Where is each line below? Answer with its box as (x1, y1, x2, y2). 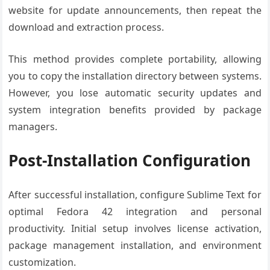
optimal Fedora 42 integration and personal (8, 205, 262, 218)
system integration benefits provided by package (8, 103, 262, 116)
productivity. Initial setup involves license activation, (8, 222, 262, 235)
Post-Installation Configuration (8, 149, 251, 171)
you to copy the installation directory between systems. (8, 69, 262, 83)
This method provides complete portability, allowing (8, 52, 262, 66)
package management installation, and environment (8, 239, 262, 252)
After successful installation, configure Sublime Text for (8, 188, 262, 201)
